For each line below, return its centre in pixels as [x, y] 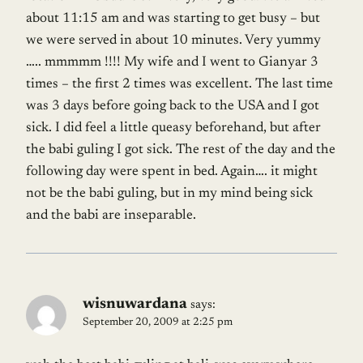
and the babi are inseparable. [111, 216]
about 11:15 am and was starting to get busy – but [173, 19]
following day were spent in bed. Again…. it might [172, 173]
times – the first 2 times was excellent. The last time [179, 85]
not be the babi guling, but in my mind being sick [169, 194]
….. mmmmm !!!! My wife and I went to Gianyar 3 [172, 63]
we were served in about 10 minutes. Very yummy [173, 41]
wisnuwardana [135, 305]
